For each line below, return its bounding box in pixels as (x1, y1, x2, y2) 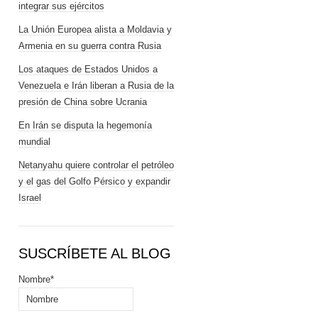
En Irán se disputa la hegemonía (18, 120, 152, 131)
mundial (18, 136, 50, 147)
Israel (18, 192, 41, 203)
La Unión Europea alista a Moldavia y (18, 24, 172, 35)
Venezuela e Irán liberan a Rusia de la (18, 80, 174, 91)
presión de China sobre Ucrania (18, 97, 147, 107)
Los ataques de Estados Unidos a (18, 64, 158, 75)
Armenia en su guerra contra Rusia (18, 40, 161, 51)
